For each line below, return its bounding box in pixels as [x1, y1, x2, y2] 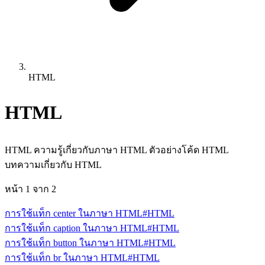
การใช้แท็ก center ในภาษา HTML [5, 208, 143, 218]
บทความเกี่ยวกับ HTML [5, 160, 102, 170]
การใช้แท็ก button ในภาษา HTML [5, 238, 144, 248]
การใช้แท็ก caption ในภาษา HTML [5, 223, 147, 233]
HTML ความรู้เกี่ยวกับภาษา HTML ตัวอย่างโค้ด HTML [5, 145, 228, 155]
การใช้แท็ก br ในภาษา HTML [5, 253, 128, 263]
